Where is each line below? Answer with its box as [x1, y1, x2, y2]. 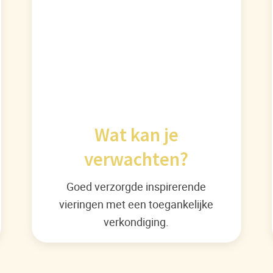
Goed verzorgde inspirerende [66, 179, 207, 194]
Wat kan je [94, 122, 179, 147]
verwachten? [84, 147, 189, 172]
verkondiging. [104, 214, 169, 230]
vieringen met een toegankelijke [59, 196, 214, 212]
